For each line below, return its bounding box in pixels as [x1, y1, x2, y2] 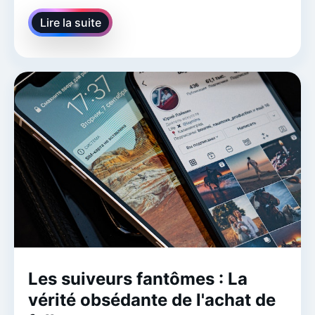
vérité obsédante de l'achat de [28, 289, 276, 310]
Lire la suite [39, 15, 101, 30]
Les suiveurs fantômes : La [28, 268, 247, 289]
